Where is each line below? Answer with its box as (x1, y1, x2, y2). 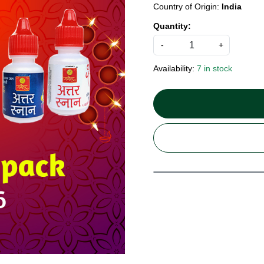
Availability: (153, 63, 194, 73)
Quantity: (153, 21, 191, 31)
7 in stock (197, 63, 232, 73)
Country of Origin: (153, 1, 222, 11)
